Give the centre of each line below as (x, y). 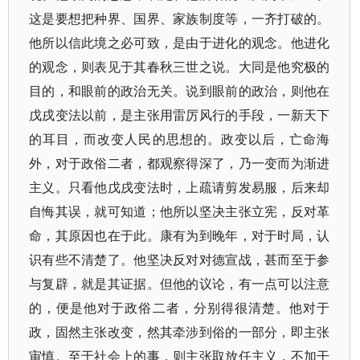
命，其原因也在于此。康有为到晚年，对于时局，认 (180, 235)
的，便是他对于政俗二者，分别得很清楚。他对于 (180, 308)
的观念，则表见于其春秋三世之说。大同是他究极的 (180, 67)
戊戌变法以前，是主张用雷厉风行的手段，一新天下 (180, 115)
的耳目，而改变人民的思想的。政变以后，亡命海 (180, 139)
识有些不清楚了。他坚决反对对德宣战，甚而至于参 (180, 260)
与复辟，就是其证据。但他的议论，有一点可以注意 (180, 284)
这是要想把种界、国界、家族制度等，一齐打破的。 (180, 18)
